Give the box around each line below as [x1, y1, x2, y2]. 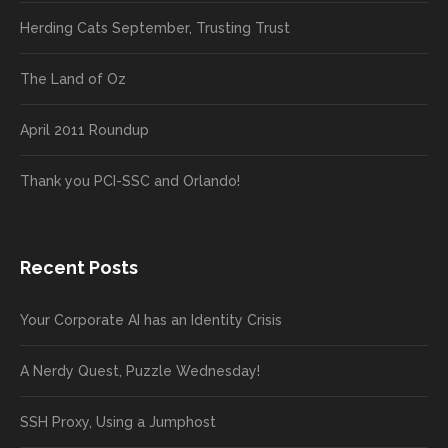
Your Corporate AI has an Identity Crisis [20, 312, 282, 329]
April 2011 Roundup [20, 122, 149, 139]
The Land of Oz [20, 71, 126, 88]
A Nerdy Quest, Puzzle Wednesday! [20, 363, 260, 380]
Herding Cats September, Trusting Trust [20, 20, 290, 37]
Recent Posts [20, 257, 138, 279]
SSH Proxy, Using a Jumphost [20, 414, 216, 431]
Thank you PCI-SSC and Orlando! [20, 173, 240, 190]
